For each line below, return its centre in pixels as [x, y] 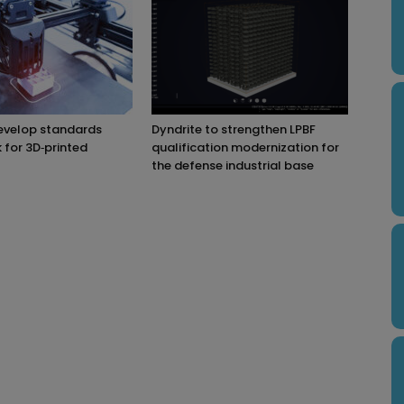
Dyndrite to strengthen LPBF [234, 129]
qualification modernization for [245, 147]
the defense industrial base [233, 165]
